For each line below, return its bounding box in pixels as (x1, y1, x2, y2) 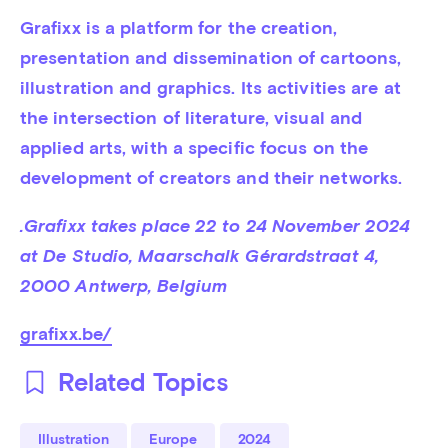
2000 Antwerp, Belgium (19, 275, 233, 297)
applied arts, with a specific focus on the (19, 137, 369, 159)
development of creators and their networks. (19, 167, 403, 189)
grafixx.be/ (19, 323, 113, 345)
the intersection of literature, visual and (19, 107, 363, 129)
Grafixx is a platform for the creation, (19, 17, 337, 39)
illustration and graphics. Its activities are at (19, 77, 401, 99)
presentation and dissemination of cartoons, (19, 47, 402, 69)
